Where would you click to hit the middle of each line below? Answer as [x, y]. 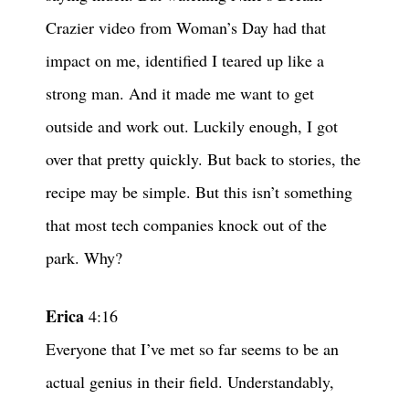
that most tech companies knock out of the [186, 225]
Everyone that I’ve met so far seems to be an [192, 349]
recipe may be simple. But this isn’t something [199, 192]
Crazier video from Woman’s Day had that [186, 28]
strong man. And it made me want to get [180, 94]
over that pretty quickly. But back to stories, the [203, 159]
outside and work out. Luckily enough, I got [192, 126]
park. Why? [84, 258]
